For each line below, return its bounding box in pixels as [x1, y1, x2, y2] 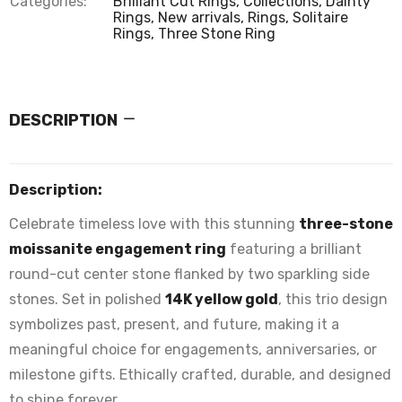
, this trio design [278, 291, 388, 308]
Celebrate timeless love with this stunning [9, 215, 299, 232]
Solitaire [293, 9, 348, 26]
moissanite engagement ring [9, 240, 226, 258]
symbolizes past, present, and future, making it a [9, 316, 339, 333]
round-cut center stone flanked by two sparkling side [9, 266, 370, 283]
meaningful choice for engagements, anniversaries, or [9, 341, 377, 358]
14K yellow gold [165, 291, 278, 308]
